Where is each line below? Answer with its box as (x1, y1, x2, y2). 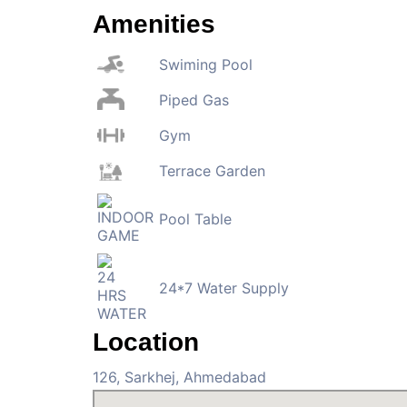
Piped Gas (158, 90, 229, 109)
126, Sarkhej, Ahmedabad (93, 367, 266, 386)
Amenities (93, 10, 215, 38)
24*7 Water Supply (158, 278, 289, 297)
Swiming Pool (158, 55, 253, 74)
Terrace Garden (158, 162, 265, 181)
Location (93, 327, 199, 356)
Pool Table (158, 209, 232, 228)
